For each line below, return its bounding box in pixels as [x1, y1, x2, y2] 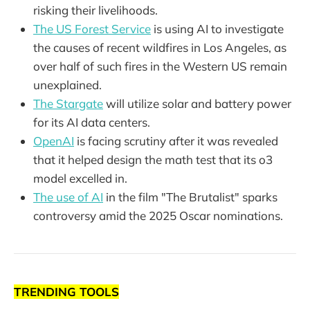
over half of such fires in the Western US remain [33, 59, 287, 74]
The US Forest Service [33, 21, 151, 37]
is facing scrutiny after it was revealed [74, 134, 278, 149]
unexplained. [33, 77, 102, 93]
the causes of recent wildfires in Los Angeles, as [33, 40, 286, 55]
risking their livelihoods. [33, 3, 158, 18]
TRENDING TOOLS [14, 284, 119, 299]
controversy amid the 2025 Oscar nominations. [33, 208, 283, 224]
